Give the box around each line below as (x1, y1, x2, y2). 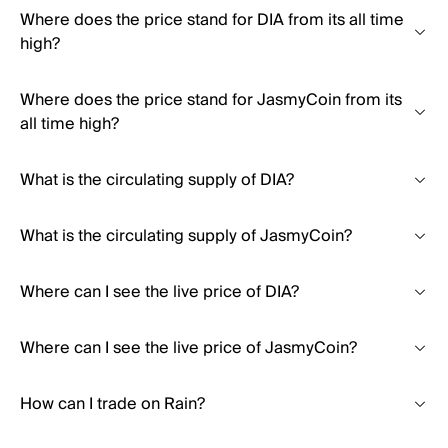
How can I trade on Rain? (20, 390, 205, 418)
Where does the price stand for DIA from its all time (20, 6, 404, 34)
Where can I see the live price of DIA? (20, 278, 299, 306)
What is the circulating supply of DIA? (20, 166, 294, 194)
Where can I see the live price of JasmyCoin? (20, 334, 357, 362)
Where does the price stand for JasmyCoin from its (20, 86, 402, 114)
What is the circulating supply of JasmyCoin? (20, 222, 352, 250)
